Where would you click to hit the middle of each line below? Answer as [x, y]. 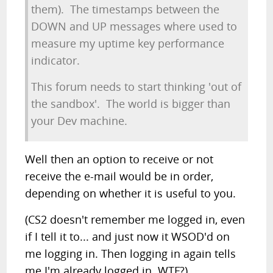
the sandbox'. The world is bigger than [131, 104]
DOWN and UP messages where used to [134, 26]
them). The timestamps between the [126, 9]
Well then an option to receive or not [119, 159]
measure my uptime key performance [128, 43]
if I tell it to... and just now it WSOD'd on [128, 236]
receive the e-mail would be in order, [119, 176]
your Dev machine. [80, 121]
